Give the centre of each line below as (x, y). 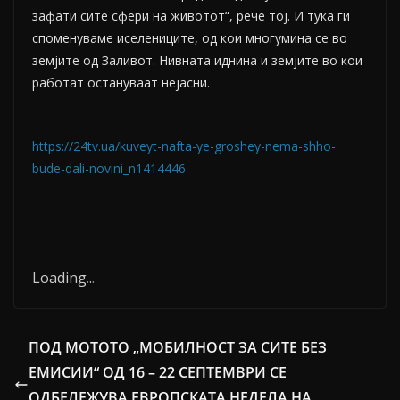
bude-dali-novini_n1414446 (109, 169)
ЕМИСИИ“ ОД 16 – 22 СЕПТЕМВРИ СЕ (158, 373)
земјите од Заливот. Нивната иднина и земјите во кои (197, 61)
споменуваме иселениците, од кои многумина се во (190, 38)
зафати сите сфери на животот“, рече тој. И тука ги (191, 16)
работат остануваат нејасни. (123, 83)
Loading (59, 278)
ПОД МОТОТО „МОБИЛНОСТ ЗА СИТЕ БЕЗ (178, 348)
